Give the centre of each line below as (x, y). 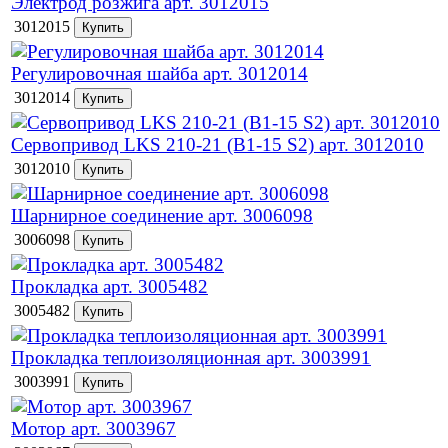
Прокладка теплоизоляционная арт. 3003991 (191, 357)
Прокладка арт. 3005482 (109, 286)
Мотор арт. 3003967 (93, 428)
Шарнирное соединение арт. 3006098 (162, 215)
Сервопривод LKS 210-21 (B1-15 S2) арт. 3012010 (217, 144)
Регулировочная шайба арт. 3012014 (159, 73)
